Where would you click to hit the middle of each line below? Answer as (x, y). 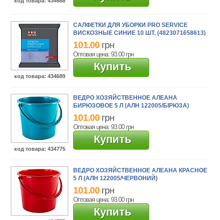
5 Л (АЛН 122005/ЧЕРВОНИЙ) (116, 178)
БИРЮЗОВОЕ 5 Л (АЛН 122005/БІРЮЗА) (131, 106)
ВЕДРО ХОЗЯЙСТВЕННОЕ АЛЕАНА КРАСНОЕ (140, 170)
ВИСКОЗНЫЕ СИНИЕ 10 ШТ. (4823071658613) (140, 33)
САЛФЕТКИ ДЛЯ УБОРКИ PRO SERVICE (131, 25)
